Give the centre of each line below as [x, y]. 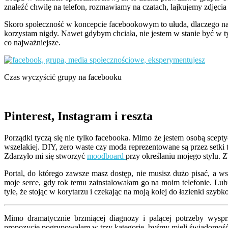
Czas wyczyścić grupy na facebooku [63, 77]
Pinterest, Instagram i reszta [78, 116]
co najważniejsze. [32, 42]
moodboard [106, 156]
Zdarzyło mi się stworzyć [46, 156]
